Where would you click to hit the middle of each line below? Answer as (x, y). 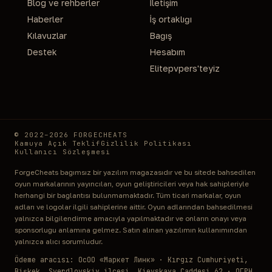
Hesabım (167, 52)
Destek (42, 52)
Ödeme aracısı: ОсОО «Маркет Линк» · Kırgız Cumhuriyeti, (131, 260)
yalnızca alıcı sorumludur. (59, 242)
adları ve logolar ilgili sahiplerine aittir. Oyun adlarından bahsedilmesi (134, 207)
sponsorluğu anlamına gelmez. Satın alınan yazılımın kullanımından (131, 230)
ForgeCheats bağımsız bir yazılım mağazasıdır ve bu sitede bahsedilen (135, 172)
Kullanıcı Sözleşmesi (63, 152)
